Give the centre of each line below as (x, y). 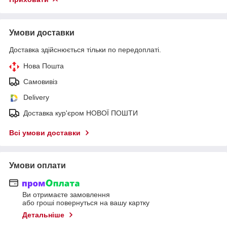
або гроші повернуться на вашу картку (86, 203)
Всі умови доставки (45, 133)
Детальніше (43, 215)
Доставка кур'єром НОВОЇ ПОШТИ (81, 113)
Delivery (36, 97)
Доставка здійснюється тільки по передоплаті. (85, 49)
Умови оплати (37, 165)
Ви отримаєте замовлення (66, 195)
